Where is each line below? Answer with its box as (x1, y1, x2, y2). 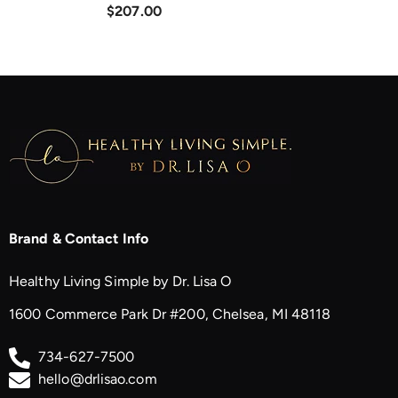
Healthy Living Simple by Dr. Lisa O (9, 272, 232, 290)
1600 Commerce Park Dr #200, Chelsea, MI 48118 (9, 305, 331, 322)
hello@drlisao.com (38, 370, 157, 387)
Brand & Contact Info (9, 229, 148, 247)
